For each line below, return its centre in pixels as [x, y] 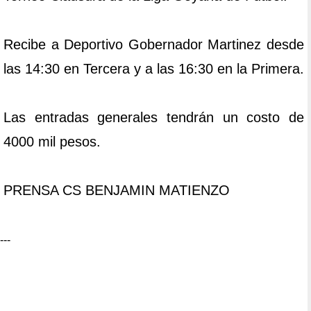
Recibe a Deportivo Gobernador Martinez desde [154, 45]
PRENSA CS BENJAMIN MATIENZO [117, 191]
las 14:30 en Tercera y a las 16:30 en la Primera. [154, 69]
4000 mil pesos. [52, 142]
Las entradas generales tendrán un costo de [154, 118]
